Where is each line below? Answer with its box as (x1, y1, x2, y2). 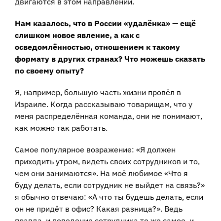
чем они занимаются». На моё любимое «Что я (15, 168, 188, 178)
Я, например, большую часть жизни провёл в (15, 87, 181, 97)
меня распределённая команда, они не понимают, (15, 110, 202, 121)
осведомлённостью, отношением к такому (15, 41, 180, 52)
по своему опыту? (15, 65, 84, 75)
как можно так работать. (15, 122, 108, 133)
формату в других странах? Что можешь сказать (15, 53, 205, 64)
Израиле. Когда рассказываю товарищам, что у (15, 99, 192, 109)
